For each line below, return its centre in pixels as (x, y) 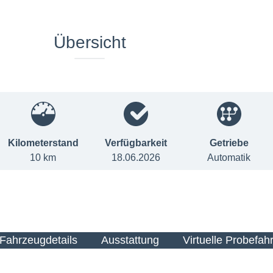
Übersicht (90, 43)
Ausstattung (130, 240)
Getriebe (229, 143)
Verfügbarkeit (136, 143)
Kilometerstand (43, 143)
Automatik (229, 157)
